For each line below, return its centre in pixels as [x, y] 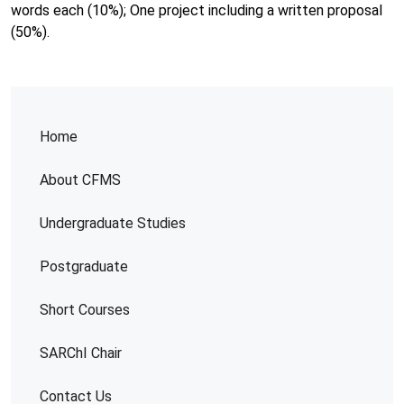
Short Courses [85, 310]
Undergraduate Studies [113, 223]
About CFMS [80, 180]
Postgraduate [84, 266]
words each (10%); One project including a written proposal [197, 10]
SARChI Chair [81, 353]
